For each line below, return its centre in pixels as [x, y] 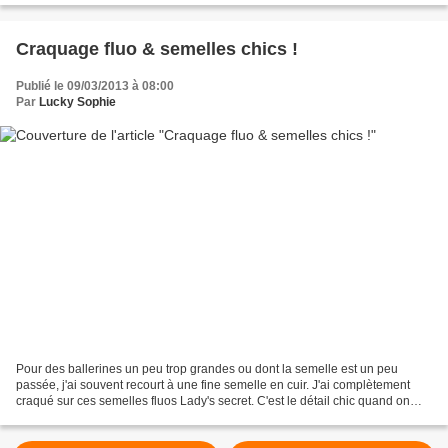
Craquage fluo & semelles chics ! [157, 48]
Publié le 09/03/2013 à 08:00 [95, 85]
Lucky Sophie [77, 101]
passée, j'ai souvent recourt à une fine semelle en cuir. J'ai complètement [213, 385]
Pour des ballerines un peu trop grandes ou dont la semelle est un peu [207, 369]
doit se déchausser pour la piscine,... [115, 417]
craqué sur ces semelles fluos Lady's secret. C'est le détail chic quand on [213, 401]
